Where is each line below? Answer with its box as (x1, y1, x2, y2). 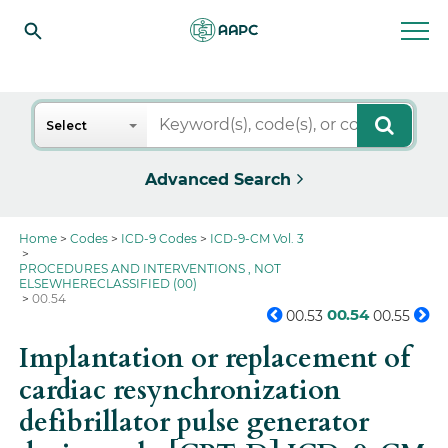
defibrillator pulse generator (19, 404, 370, 441)
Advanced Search (145, 170, 291, 189)
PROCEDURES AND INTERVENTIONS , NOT (19, 261, 282, 276)
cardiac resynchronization (19, 372, 342, 409)
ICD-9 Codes (121, 231, 198, 246)
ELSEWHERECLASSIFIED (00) (19, 276, 198, 291)
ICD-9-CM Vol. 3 (210, 231, 305, 246)
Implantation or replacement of (19, 340, 411, 377)
